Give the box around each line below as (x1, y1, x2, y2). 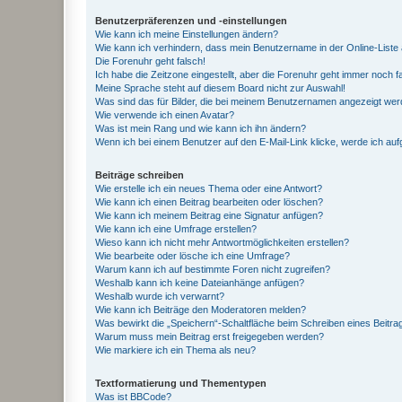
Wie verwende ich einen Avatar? (95, 109, 234, 120)
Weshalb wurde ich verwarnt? (95, 291, 224, 301)
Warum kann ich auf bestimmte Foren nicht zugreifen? (95, 264, 330, 275)
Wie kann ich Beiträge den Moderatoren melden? (95, 304, 306, 315)
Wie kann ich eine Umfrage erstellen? (95, 223, 257, 234)
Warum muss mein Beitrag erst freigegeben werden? (95, 331, 324, 342)
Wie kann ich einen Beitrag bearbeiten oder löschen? (95, 197, 323, 207)
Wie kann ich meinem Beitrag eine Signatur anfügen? (95, 210, 323, 221)
